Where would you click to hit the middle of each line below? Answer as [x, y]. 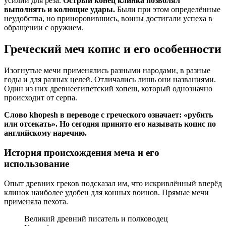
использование [37, 163]
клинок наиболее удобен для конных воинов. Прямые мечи [106, 192]
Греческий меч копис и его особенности [113, 49]
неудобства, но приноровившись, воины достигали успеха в [108, 19]
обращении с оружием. [44, 28]
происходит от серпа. [41, 98]
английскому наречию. [45, 133]
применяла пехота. [36, 201]
